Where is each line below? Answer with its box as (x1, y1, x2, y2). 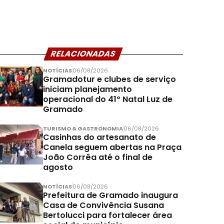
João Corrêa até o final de (43, 151, 152, 163)
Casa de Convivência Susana (43, 199, 164, 211)
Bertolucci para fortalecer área (43, 209, 172, 221)
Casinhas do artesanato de (43, 131, 156, 143)
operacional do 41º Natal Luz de (43, 93, 172, 105)
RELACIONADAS (48, 48, 117, 60)
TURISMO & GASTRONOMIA (43, 124, 123, 133)
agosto (43, 161, 73, 173)
